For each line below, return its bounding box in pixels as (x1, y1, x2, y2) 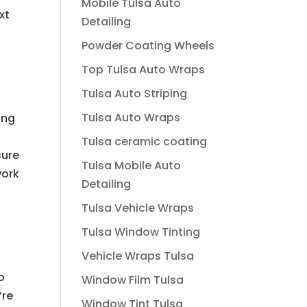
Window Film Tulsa (82, 272, 184, 288)
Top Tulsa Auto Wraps (82, 62, 206, 77)
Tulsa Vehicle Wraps (82, 200, 195, 216)
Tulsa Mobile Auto (82, 158, 182, 173)
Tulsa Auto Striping (82, 86, 188, 101)
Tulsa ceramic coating (82, 134, 208, 149)
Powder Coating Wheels (82, 38, 215, 53)
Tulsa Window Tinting (82, 224, 201, 240)
